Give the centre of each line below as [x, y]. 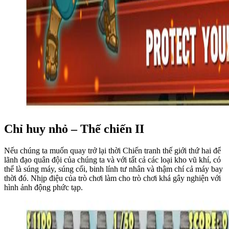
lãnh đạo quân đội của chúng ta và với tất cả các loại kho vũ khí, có [112, 160]
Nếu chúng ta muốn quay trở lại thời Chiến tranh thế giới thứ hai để [112, 151]
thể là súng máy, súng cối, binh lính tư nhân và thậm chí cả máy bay [113, 169]
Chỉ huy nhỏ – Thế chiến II [74, 129]
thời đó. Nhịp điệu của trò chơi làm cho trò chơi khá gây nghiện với [112, 178]
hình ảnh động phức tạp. [43, 188]
